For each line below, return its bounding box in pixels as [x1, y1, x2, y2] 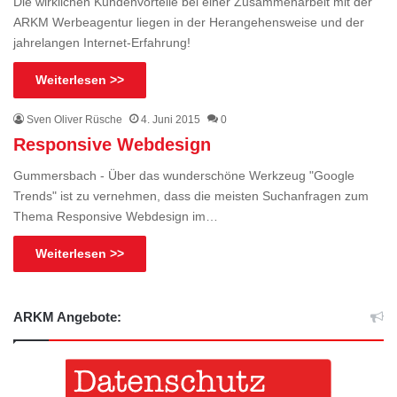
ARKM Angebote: [13, 308, 121, 324]
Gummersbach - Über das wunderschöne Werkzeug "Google [13, 167, 354, 183]
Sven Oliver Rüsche [27, 113, 122, 126]
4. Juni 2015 [141, 113, 200, 126]
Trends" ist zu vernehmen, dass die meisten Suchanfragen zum [13, 188, 369, 203]
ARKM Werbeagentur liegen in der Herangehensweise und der [13, 14, 364, 29]
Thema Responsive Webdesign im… [13, 208, 218, 223]
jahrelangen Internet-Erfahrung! [13, 35, 191, 50]
